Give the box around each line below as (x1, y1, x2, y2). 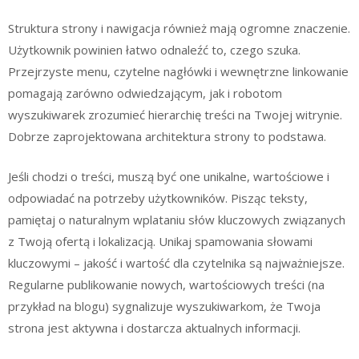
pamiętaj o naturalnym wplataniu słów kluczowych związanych (8, 211, 345, 228)
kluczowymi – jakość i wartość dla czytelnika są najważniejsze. (8, 254, 345, 271)
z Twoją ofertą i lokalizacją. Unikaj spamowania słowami (8, 232, 313, 249)
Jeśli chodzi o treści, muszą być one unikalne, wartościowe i (8, 167, 329, 184)
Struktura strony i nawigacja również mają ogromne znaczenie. (8, 20, 350, 36)
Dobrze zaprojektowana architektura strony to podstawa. (8, 128, 326, 144)
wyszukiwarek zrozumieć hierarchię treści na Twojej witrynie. (8, 107, 342, 123)
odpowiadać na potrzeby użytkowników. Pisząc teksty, (8, 189, 308, 206)
